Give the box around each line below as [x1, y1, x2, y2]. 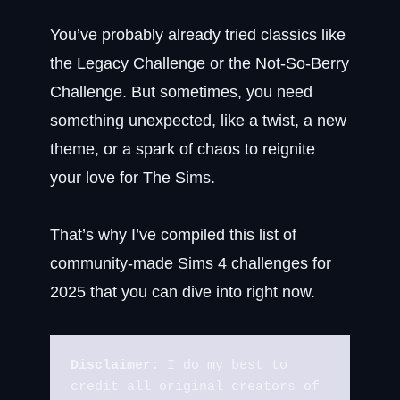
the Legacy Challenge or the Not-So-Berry [50, 54, 349, 72]
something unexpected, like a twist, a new [50, 112, 346, 129]
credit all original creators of [70, 379, 320, 395]
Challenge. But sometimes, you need [50, 83, 312, 101]
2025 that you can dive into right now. [50, 283, 315, 301]
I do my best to [158, 357, 287, 373]
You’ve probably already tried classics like [50, 26, 346, 44]
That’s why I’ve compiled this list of [50, 226, 296, 244]
